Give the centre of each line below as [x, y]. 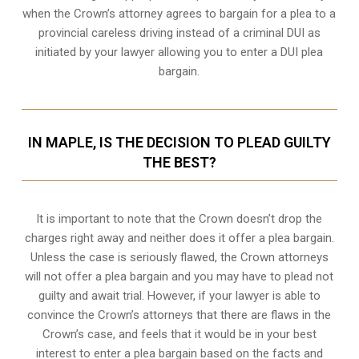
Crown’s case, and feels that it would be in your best [179, 334]
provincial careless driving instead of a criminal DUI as [179, 32]
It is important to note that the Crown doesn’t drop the [179, 218]
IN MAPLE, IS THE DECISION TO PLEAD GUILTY [179, 142]
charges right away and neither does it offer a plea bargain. [179, 238]
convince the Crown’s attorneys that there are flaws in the [179, 315]
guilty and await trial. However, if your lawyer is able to [179, 295]
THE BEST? [179, 162]
